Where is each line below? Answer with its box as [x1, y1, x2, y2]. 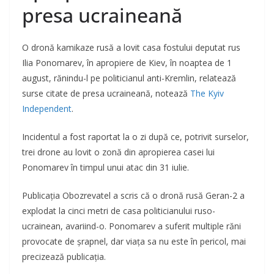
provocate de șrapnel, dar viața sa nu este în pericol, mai [22, 235, 246, 248]
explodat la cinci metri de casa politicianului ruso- [22, 205, 215, 217]
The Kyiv [190, 87, 224, 100]
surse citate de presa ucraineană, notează [22, 87, 190, 100]
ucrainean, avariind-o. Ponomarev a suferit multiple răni [22, 220, 241, 232]
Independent [22, 103, 72, 115]
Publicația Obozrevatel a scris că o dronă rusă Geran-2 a [22, 190, 245, 202]
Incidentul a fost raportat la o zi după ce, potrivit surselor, [22, 131, 249, 143]
